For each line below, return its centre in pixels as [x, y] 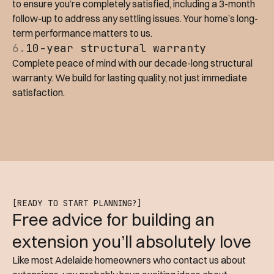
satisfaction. [39, 93]
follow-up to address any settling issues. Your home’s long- [135, 19]
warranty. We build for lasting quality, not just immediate [130, 78]
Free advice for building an [113, 220]
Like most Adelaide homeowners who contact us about [129, 260]
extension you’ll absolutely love [132, 242]
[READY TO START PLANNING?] [77, 203]
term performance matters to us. [82, 33]
